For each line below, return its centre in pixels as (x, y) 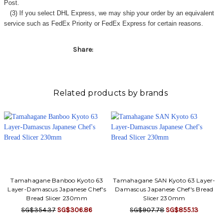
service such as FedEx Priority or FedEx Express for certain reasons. (103, 23)
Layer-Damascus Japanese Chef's (57, 189)
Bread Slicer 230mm (57, 198)
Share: (83, 49)
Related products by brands (110, 93)
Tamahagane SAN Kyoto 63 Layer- (164, 180)
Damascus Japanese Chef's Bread (164, 189)
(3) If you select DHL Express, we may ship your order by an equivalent (109, 13)
